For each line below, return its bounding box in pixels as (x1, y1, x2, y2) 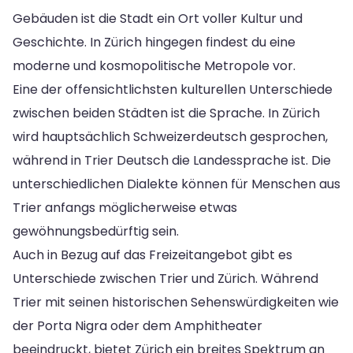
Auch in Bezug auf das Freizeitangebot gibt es (13, 245, 292, 264)
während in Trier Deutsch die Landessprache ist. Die (13, 150, 331, 169)
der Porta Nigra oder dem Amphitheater (13, 316, 262, 335)
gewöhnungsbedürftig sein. (13, 221, 179, 240)
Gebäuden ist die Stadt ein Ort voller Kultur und (13, 9, 303, 28)
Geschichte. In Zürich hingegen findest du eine (13, 32, 295, 51)
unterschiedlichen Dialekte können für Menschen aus (13, 174, 340, 193)
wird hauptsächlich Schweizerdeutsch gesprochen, (13, 127, 328, 146)
